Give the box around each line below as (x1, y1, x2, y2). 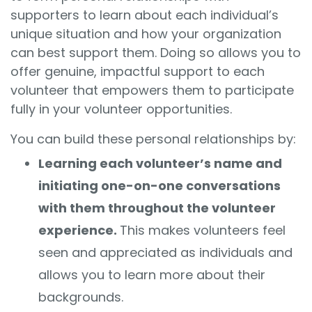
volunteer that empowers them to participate (10, 81, 294, 100)
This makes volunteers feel (120, 221, 286, 240)
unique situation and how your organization (10, 25, 281, 43)
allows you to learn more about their (38, 266, 265, 284)
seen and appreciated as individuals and (38, 244, 292, 262)
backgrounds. (38, 288, 123, 306)
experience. (38, 221, 117, 240)
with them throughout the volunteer (38, 199, 276, 217)
